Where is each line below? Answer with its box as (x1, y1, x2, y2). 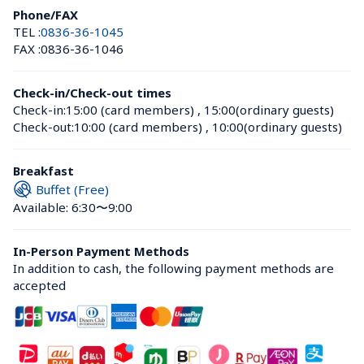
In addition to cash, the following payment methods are (13, 260, 334, 276)
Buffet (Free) (36, 180, 109, 197)
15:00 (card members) (66, 102, 194, 118)
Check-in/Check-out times (13, 84, 171, 101)
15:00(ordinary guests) (204, 102, 334, 118)
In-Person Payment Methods (13, 243, 189, 259)
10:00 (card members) (74, 119, 202, 135)
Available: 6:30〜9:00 (13, 199, 132, 215)
